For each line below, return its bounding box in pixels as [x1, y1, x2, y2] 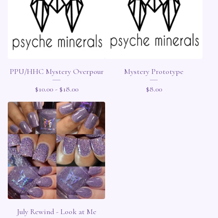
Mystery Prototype [124, 67, 183, 76]
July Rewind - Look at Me [17, 207, 96, 217]
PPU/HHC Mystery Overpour [9, 67, 104, 76]
